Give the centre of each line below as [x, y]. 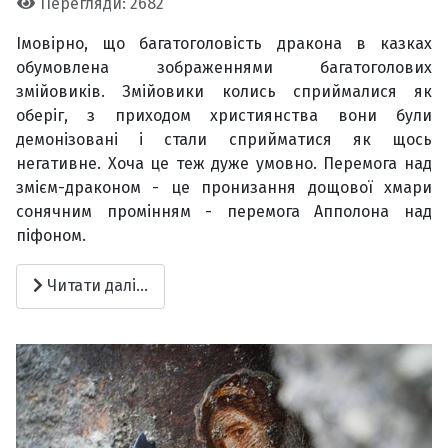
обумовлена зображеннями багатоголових [224, 67]
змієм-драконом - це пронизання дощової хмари [224, 187]
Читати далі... [95, 286]
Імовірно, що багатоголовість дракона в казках [224, 43]
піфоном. [51, 235]
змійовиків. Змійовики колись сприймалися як [224, 91]
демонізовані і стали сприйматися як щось [224, 139]
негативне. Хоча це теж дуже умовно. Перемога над [224, 163]
